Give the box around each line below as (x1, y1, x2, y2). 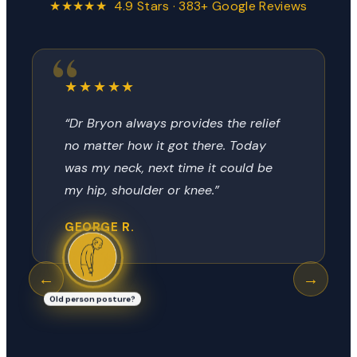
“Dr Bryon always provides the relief (65, 114, 280, 131)
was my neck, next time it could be (65, 159, 273, 176)
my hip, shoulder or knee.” (65, 181, 219, 198)
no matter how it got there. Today (65, 136, 266, 154)
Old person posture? (49, 290, 135, 301)
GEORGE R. (65, 218, 135, 235)
